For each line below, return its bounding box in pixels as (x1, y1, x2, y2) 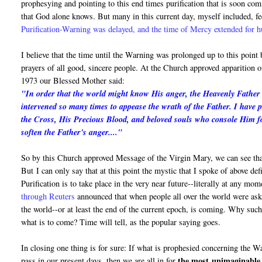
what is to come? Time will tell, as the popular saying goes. (21, 216, 221, 228)
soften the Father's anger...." (21, 126, 123, 139)
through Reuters (21, 191, 75, 202)
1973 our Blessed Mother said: (21, 75, 125, 87)
